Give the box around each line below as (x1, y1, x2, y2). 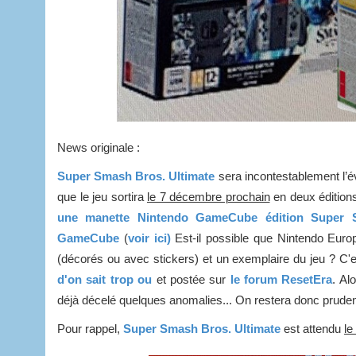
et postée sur (156, 272, 226, 286)
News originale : (57, 140, 140, 154)
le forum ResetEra (226, 272, 333, 286)
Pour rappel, (57, 321, 123, 335)
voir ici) (127, 230, 171, 245)
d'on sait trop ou (57, 272, 157, 286)
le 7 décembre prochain (147, 189, 270, 203)
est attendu (284, 321, 344, 335)
